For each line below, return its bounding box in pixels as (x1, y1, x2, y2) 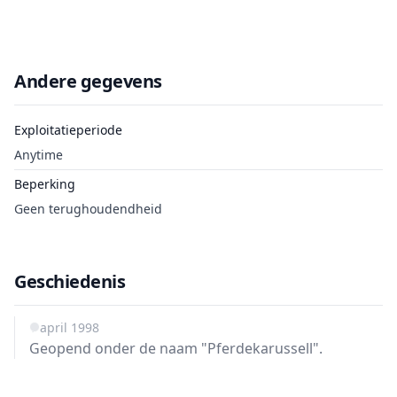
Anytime (14, 146, 63, 163)
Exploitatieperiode (14, 121, 122, 138)
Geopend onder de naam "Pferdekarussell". (29, 339, 323, 358)
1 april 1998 (29, 319, 99, 336)
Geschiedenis (14, 269, 125, 293)
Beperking (14, 175, 75, 192)
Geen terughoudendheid (14, 200, 162, 217)
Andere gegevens (14, 69, 162, 93)
